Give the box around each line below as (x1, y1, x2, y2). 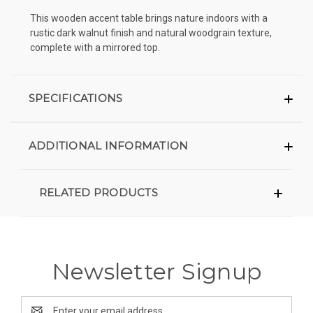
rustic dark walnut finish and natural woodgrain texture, (30, 27, 272, 38)
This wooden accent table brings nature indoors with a (30, 12, 268, 24)
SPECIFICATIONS (28, 91, 123, 105)
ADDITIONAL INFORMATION (28, 138, 189, 152)
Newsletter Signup (51, 257, 262, 285)
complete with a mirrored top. (30, 41, 160, 53)
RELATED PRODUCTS (38, 185, 158, 199)
